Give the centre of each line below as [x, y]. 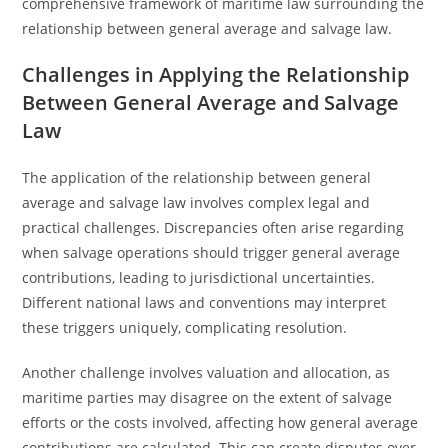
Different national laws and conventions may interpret [204, 302]
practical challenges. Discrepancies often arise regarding [213, 227]
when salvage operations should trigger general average [211, 252]
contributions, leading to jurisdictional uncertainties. [199, 277]
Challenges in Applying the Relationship [216, 74]
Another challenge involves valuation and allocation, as [206, 372]
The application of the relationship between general [197, 177]
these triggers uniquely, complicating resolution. [185, 327]
